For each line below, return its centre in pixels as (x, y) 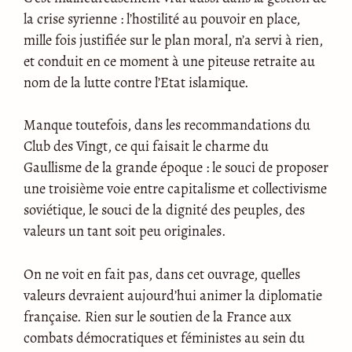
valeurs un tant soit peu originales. (125, 231)
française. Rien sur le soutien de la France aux (158, 316)
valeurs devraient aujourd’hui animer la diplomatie (173, 295)
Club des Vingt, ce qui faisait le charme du (146, 146)
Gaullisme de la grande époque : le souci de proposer (176, 167)
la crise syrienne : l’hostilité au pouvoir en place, (162, 18)
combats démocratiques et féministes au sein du (164, 337)
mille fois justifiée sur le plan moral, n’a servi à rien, (173, 39)
